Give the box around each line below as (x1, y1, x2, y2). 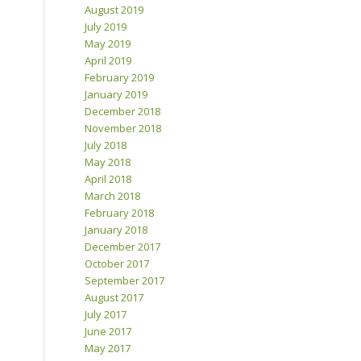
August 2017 (85, 290, 144, 305)
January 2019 (85, 87, 148, 102)
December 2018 (85, 104, 161, 119)
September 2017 (85, 273, 165, 288)
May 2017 (85, 341, 131, 356)
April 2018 (85, 172, 132, 187)
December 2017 (85, 239, 161, 255)
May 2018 (85, 155, 131, 170)
